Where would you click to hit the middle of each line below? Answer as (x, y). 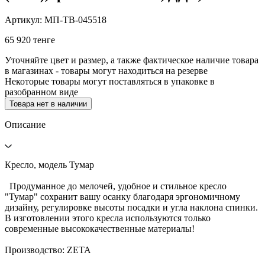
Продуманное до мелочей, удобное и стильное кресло (116, 186)
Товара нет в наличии (48, 104)
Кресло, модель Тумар (49, 164)
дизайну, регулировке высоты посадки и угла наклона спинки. (131, 207)
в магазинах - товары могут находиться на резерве (106, 70)
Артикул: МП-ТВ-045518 (56, 20)
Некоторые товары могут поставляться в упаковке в (110, 81)
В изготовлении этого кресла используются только (108, 218)
